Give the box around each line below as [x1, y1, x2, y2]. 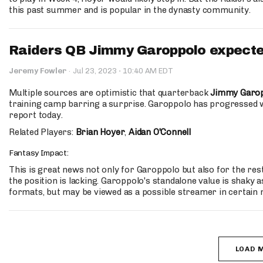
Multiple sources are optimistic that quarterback [9, 87, 211, 98]
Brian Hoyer [75, 127, 125, 137]
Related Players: [9, 127, 76, 137]
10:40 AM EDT [121, 66, 173, 75]
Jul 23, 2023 [73, 66, 119, 75]
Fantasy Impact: [9, 148, 70, 158]
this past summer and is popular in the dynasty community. [9, 5, 251, 15]
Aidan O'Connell [129, 127, 191, 137]
